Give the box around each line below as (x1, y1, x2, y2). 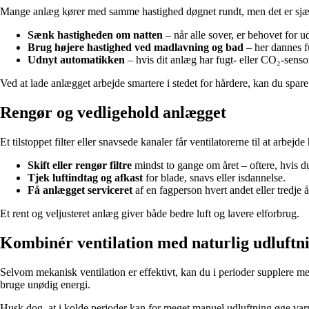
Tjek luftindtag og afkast (28, 172, 143, 184)
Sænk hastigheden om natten (28, 29, 163, 41)
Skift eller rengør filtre (28, 159, 132, 172)
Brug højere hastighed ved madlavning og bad (28, 41, 243, 54)
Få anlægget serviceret (28, 184, 132, 197)
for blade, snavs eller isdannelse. (143, 172, 286, 184)
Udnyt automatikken (28, 54, 125, 66)
